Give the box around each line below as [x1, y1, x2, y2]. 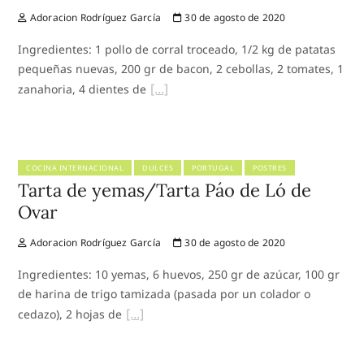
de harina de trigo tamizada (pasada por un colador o [18, 285, 311, 301]
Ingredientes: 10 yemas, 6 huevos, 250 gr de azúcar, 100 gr [18, 266, 340, 282]
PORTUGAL [192, 162, 235, 173]
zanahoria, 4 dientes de [18, 80, 147, 97]
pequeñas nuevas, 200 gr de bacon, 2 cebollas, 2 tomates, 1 [18, 60, 344, 76]
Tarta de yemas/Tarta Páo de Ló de [18, 178, 312, 201]
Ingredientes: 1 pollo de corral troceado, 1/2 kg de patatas [18, 41, 336, 57]
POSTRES [253, 162, 287, 173]
